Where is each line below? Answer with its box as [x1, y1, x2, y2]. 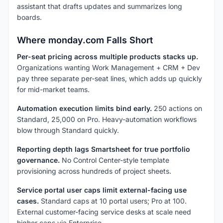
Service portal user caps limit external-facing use [17, 186, 187, 195]
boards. [17, 13, 42, 22]
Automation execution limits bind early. [17, 104, 152, 113]
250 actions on [152, 104, 202, 113]
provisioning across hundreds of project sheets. [17, 167, 171, 176]
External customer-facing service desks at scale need [17, 208, 191, 217]
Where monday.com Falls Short [17, 35, 153, 46]
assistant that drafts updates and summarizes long [17, 2, 182, 11]
